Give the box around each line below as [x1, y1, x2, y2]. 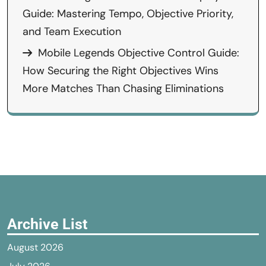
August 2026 [7, 241, 64, 254]
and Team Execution [23, 24, 121, 39]
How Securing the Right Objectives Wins [23, 64, 218, 78]
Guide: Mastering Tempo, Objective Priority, [23, 7, 233, 21]
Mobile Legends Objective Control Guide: [38, 46, 239, 60]
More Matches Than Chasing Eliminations [23, 81, 224, 96]
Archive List [7, 216, 87, 233]
